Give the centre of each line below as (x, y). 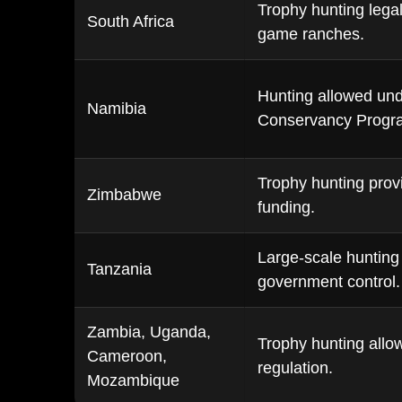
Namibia (117, 109)
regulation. (295, 368)
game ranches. (311, 34)
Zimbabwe (124, 195)
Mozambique (133, 380)
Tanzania (119, 269)
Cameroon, (127, 356)
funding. (286, 207)
